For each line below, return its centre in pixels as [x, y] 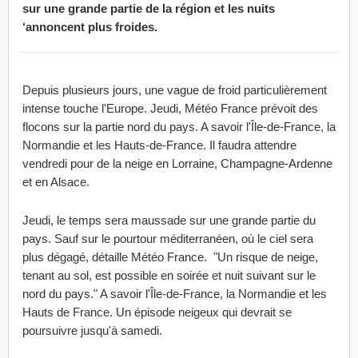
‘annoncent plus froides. [91, 27]
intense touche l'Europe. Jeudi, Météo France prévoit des [170, 108]
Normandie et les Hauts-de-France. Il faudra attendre [159, 145]
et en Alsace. [56, 182]
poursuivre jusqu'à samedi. [95, 330]
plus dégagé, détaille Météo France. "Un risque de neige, [170, 257]
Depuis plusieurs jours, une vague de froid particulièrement [175, 90]
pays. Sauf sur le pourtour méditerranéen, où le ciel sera [168, 239]
